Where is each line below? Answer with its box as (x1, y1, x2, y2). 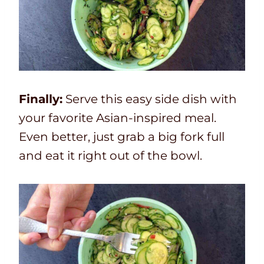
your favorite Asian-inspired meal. (19, 110, 216, 125)
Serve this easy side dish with (62, 91, 237, 106)
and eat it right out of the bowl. (19, 148, 202, 163)
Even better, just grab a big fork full (19, 129, 225, 144)
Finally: (19, 91, 62, 106)
